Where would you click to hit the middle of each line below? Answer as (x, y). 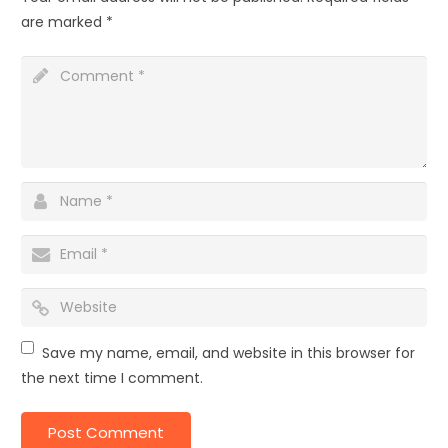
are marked (63, 21)
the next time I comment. (112, 378)
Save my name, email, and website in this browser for (229, 353)
